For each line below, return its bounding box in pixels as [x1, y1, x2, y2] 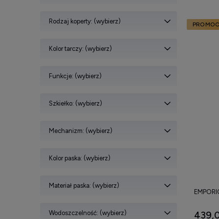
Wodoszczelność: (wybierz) [49, 209, 127, 217]
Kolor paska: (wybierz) [49, 154, 110, 162]
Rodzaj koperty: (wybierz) [49, 17, 121, 25]
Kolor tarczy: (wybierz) [49, 44, 112, 52]
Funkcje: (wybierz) [49, 72, 102, 80]
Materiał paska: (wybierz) [49, 181, 119, 189]
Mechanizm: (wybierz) [49, 127, 112, 134]
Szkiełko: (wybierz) [49, 99, 102, 107]
